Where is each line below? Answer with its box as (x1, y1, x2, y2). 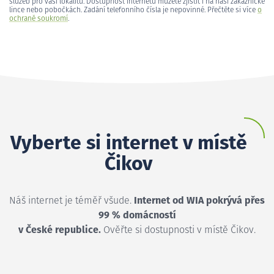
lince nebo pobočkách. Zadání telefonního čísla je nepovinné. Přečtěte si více (9, 6, 257, 14)
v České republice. (18, 224, 101, 235)
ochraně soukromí (9, 15, 68, 23)
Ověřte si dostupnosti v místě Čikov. (101, 224, 256, 235)
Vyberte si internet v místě (10, 133, 247, 154)
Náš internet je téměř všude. (9, 195, 134, 206)
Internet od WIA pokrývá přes (134, 195, 265, 206)
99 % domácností (98, 210, 176, 220)
